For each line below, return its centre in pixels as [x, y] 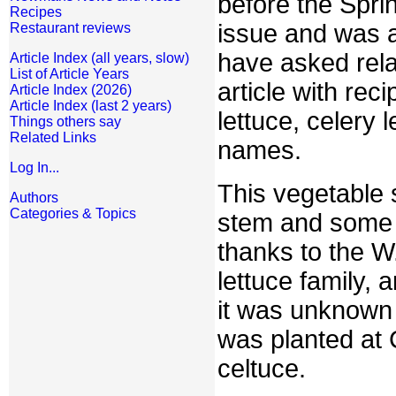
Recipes [36, 12]
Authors [34, 198]
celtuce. [262, 368]
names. [259, 150]
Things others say [65, 122]
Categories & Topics [73, 213]
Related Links [53, 137]
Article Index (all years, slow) [99, 58]
